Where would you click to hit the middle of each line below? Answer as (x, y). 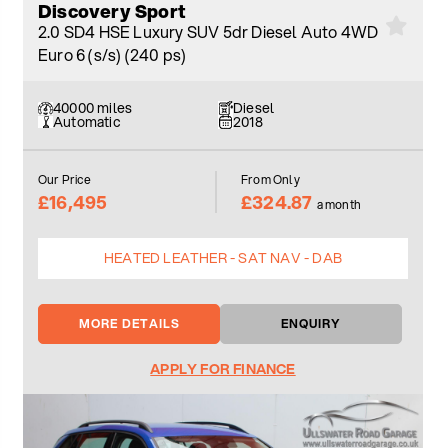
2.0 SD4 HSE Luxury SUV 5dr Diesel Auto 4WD (208, 32)
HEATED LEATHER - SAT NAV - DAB (223, 258)
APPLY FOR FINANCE (223, 369)
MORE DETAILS (129, 324)
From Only (270, 180)
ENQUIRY (311, 324)
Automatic (87, 122)
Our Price (64, 180)
